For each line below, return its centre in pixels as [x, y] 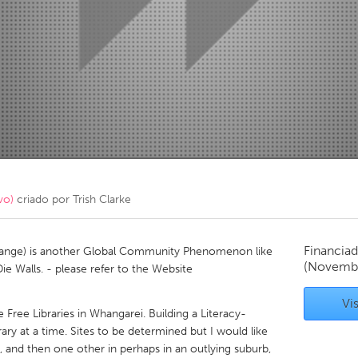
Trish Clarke [102, 199]
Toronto [125, 31]
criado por [43, 199]
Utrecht [123, 175]
